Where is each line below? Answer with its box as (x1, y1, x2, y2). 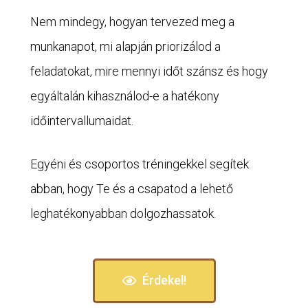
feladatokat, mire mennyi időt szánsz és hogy (30, 63, 268, 78)
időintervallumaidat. (30, 113, 133, 128)
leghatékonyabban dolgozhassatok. (30, 206, 216, 221)
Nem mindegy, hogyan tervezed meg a (30, 14, 234, 29)
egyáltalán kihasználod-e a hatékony (30, 88, 219, 103)
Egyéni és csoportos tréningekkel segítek (30, 156, 249, 171)
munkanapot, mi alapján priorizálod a (30, 38, 221, 54)
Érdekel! (142, 272, 186, 287)
